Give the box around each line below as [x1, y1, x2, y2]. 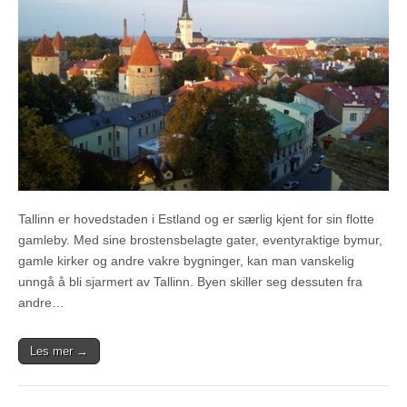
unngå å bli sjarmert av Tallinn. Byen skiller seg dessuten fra [18, 274, 362, 290]
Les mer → [30, 344, 88, 359]
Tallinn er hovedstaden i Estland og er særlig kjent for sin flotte [18, 212, 374, 227]
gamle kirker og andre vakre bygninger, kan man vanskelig [18, 253, 354, 269]
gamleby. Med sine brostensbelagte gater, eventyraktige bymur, [18, 233, 382, 248]
